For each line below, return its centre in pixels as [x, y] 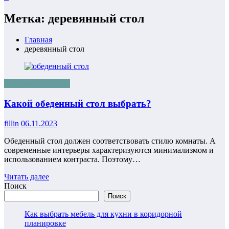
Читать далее [27, 176]
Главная [38, 40]
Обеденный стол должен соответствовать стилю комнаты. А [110, 141]
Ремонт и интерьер [37, 84]
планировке [45, 223]
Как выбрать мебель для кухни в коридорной [103, 214]
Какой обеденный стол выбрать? [78, 104]
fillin [12, 123]
